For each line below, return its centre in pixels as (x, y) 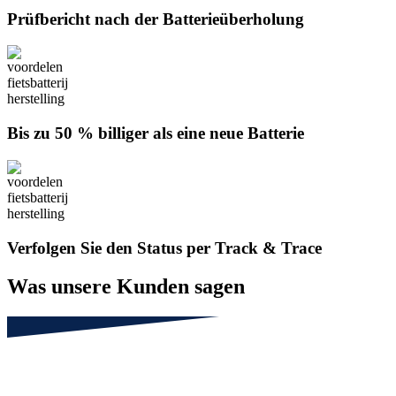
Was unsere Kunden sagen (126, 287)
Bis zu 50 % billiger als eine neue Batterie (156, 133)
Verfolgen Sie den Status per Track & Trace (164, 247)
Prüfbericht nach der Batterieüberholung (156, 19)
